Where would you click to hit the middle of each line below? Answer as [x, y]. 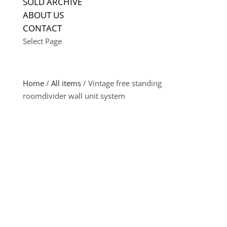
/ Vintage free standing [121, 83]
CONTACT [42, 28]
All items [66, 83]
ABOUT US [43, 15]
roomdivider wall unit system [74, 96]
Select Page [42, 41]
